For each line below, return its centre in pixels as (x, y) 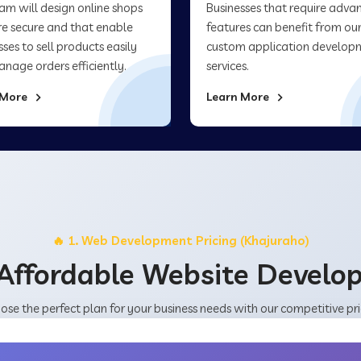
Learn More (239, 97)
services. (228, 66)
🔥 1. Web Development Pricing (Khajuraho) (180, 241)
